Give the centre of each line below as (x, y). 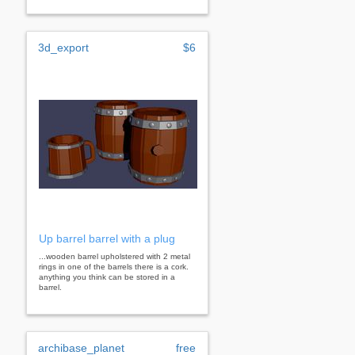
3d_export (63, 47)
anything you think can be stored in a (107, 277)
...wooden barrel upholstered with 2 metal (115, 256)
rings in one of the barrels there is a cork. (114, 266)
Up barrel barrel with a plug (107, 238)
